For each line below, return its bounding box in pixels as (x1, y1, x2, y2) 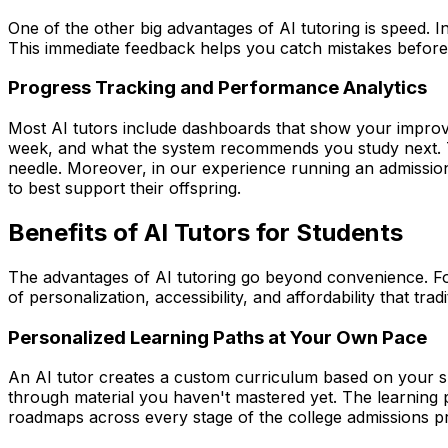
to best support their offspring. (8, 178, 241, 199)
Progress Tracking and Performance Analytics (8, 76, 427, 100)
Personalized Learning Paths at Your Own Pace (8, 325, 427, 349)
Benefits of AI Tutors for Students (8, 218, 403, 248)
